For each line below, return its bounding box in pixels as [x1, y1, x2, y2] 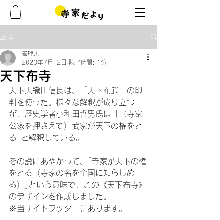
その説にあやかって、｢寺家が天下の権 [9, 157, 146, 165]
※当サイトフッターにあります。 [9, 204, 127, 213]
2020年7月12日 [22, 59, 67, 66]
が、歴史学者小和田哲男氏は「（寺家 [9, 110, 142, 118]
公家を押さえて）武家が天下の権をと [9, 122, 142, 130]
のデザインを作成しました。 [9, 192, 111, 201]
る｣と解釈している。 [9, 134, 83, 142]
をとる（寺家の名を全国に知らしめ [9, 169, 135, 177]
